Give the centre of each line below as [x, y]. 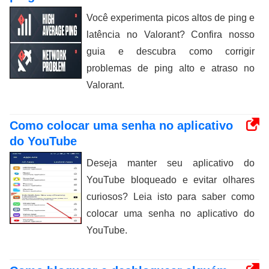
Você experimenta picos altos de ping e [171, 18]
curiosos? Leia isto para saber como [171, 197]
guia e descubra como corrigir [171, 51]
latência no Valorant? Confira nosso [171, 35]
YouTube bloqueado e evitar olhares [171, 180]
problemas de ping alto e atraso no [171, 68]
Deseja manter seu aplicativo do [171, 163]
